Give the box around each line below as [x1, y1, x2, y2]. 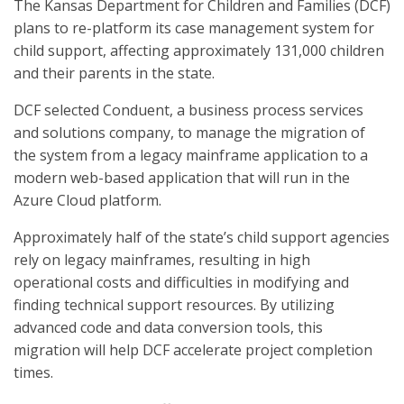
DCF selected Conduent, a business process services [14, 100, 363, 120]
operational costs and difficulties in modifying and [14, 272, 349, 292]
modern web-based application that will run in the [14, 168, 350, 188]
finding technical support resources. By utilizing [14, 295, 335, 315]
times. [14, 363, 53, 382]
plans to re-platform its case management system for [14, 18, 374, 38]
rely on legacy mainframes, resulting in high [14, 250, 310, 270]
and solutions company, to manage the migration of [14, 123, 365, 142]
